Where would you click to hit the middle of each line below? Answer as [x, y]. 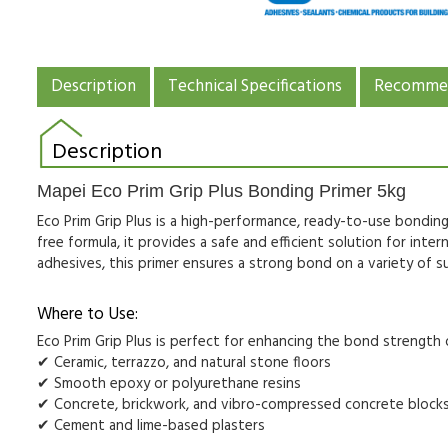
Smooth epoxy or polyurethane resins [177, 383]
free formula [77, 242]
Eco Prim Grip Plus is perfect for [142, 341]
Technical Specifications [255, 86]
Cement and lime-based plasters [159, 425]
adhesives [69, 263]
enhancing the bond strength [344, 341]
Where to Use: [87, 314]
